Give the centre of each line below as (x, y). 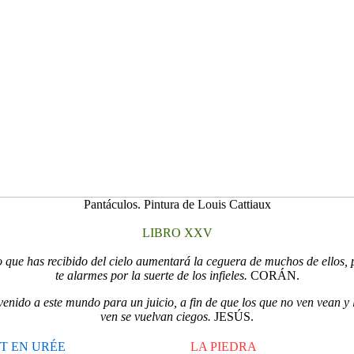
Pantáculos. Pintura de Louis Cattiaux (177, 204)
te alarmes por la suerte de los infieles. (153, 275)
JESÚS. (234, 316)
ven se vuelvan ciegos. (157, 316)
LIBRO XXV (177, 233)
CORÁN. (275, 275)
